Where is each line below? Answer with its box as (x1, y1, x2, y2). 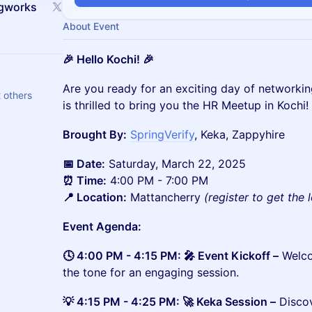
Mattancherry (127, 190, 204, 204)
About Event (63, 20, 119, 32)
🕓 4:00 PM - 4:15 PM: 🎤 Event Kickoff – (63, 249, 279, 263)
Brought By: (63, 127, 127, 141)
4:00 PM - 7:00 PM (107, 173, 208, 187)
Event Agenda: (63, 219, 141, 233)
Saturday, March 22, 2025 (105, 157, 246, 171)
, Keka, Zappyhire (194, 127, 285, 141)
